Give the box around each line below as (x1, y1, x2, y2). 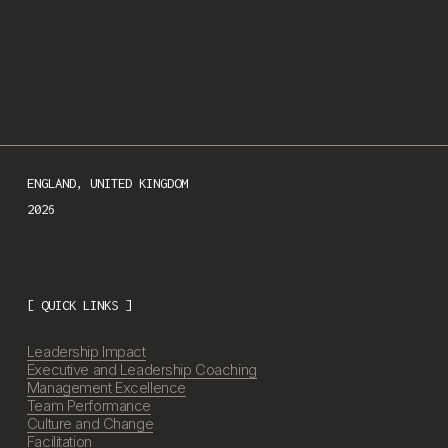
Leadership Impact (26, 343, 146, 362)
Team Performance (26, 397, 152, 416)
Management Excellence (26, 379, 186, 398)
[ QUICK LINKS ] (26, 296, 132, 313)
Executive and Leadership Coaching (26, 361, 257, 380)
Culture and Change (26, 415, 154, 434)
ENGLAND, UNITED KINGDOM (26, 175, 188, 192)
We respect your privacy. (26, 11, 189, 30)
